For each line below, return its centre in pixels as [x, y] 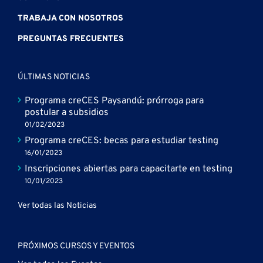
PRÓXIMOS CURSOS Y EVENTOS [76, 247]
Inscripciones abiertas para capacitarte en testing [129, 169]
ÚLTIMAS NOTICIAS [54, 77]
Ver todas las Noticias [57, 206]
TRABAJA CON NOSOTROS [70, 19]
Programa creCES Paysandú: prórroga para [114, 101]
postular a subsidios [67, 113]
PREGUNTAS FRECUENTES [71, 39]
